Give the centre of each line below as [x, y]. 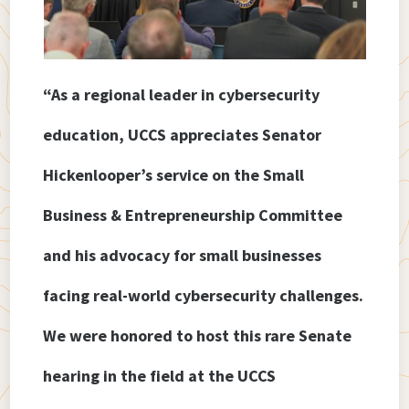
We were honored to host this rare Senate [198, 336]
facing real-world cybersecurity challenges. [204, 296]
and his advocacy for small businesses [183, 256]
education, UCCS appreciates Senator [183, 135]
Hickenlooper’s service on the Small [174, 175]
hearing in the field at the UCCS [160, 376]
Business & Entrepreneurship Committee [193, 215]
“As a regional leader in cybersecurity [182, 95]
